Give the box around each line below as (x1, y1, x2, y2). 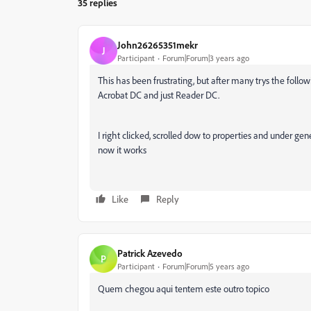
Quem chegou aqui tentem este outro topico (98, 283, 269, 294)
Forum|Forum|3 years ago (162, 52, 249, 63)
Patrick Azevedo (117, 246, 183, 259)
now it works (98, 144, 146, 155)
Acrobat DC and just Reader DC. (98, 89, 224, 101)
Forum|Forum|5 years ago (162, 260, 249, 271)
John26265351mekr (117, 38, 198, 51)
